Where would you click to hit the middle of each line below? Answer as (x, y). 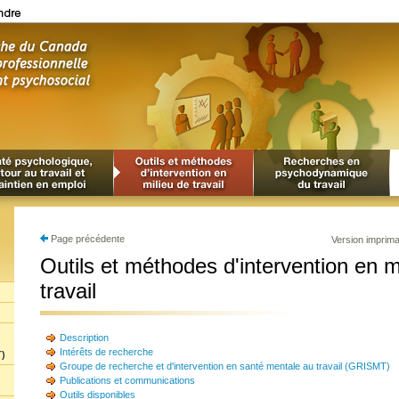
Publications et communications (127, 380)
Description (84, 338)
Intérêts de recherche (106, 352)
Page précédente (86, 239)
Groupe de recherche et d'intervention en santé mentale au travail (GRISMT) (224, 366)
